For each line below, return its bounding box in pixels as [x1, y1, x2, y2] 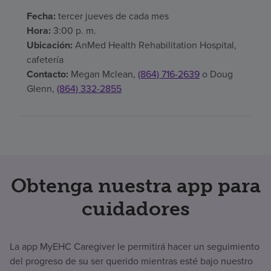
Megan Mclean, [68, 67, 138, 82]
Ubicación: [27, 38, 73, 53]
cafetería [27, 53, 64, 67]
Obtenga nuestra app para [10, 174, 261, 198]
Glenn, [27, 82, 57, 96]
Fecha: [27, 9, 56, 24]
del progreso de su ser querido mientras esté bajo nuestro [10, 254, 253, 269]
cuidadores [81, 197, 190, 221]
